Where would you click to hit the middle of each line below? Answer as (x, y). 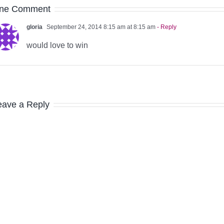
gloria (34, 27)
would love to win (57, 45)
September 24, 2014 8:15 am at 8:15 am (100, 27)
